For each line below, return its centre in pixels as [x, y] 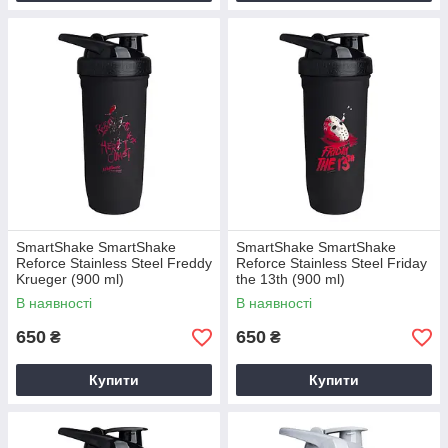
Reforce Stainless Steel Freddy [114, 263]
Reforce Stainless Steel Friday [331, 263]
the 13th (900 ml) [290, 279]
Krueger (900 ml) [70, 279]
